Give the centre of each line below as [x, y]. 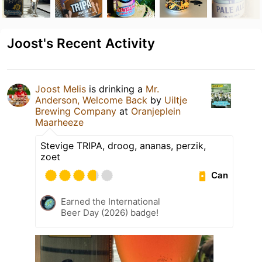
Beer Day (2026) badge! [110, 212]
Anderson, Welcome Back [91, 100]
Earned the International [111, 201]
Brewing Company [76, 111]
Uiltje [176, 100]
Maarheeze [59, 122]
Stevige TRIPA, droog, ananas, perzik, [123, 145]
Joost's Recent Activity [81, 43]
